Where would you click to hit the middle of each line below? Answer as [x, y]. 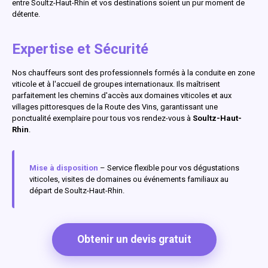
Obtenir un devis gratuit [134, 239]
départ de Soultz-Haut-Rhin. [77, 190]
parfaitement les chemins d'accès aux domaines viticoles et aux [122, 95]
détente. [26, 14]
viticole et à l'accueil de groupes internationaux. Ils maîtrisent [116, 84]
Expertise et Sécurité [80, 49]
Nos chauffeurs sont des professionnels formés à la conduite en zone [133, 72]
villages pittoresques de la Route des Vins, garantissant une [115, 106]
